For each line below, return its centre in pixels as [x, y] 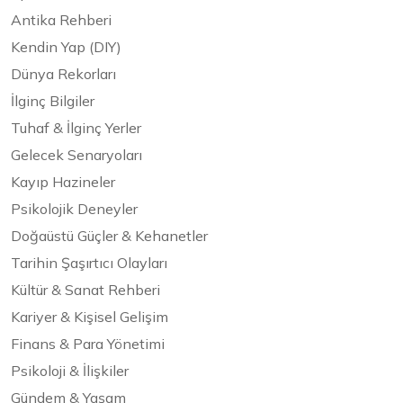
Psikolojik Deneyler [74, 209]
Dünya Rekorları [63, 74]
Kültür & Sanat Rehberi [85, 290]
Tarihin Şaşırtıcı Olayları [89, 263]
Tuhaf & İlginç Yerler [76, 128]
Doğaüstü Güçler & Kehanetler [109, 236]
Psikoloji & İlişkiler [70, 371]
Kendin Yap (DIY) [66, 47]
